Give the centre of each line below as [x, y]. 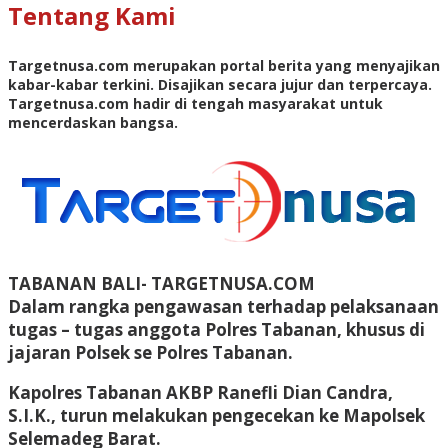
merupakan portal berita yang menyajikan [284, 65]
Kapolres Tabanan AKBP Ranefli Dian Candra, [200, 392]
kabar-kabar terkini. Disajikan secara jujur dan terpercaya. [220, 84]
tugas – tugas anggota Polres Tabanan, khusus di [216, 329]
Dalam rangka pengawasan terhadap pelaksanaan [223, 306]
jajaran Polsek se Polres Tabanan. [150, 352]
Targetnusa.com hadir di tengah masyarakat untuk [195, 103]
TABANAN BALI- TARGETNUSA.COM [161, 283]
